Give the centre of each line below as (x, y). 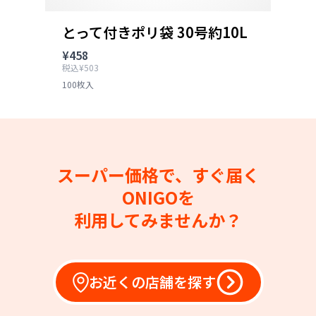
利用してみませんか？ (158, 220)
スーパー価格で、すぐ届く (158, 175)
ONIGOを (158, 197)
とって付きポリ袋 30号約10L (155, 32)
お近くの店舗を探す (152, 282)
